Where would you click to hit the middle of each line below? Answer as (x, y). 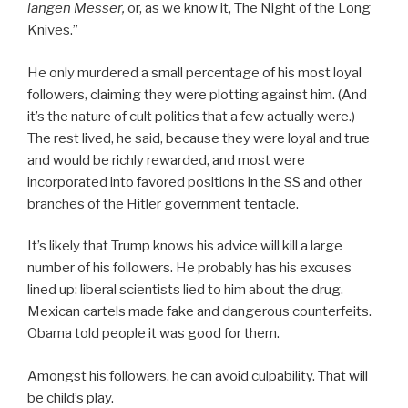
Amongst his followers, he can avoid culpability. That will (198, 376)
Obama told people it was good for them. (153, 334)
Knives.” (53, 31)
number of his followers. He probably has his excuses (189, 268)
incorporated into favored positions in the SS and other (195, 182)
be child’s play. (71, 398)
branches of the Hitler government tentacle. (163, 204)
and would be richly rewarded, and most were (166, 160)
